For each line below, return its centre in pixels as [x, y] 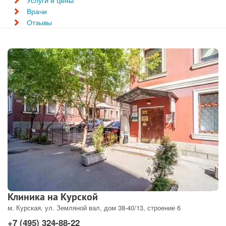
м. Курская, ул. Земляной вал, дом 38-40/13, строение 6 [94, 208]
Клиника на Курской [53, 197]
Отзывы [39, 22]
